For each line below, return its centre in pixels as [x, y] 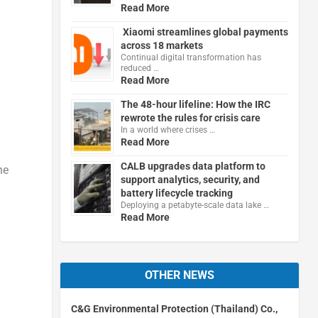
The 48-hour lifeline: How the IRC [195, 104]
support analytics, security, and [190, 179]
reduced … [139, 68]
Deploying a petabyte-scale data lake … [194, 205]
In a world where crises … [168, 130]
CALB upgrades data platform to [193, 166]
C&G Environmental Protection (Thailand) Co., [174, 308]
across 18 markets [161, 45]
